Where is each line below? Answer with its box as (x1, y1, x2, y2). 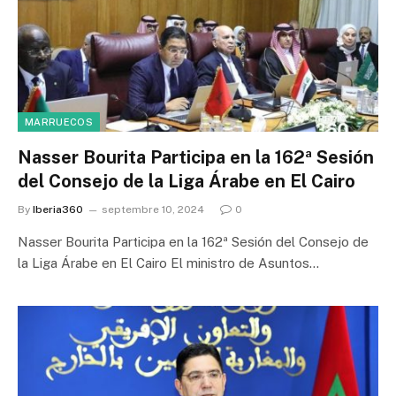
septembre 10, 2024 (102, 202, 204, 216)
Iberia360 (33, 202, 83, 216)
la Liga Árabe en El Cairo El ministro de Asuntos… (18, 255, 319, 270)
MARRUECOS (25, 116, 93, 127)
